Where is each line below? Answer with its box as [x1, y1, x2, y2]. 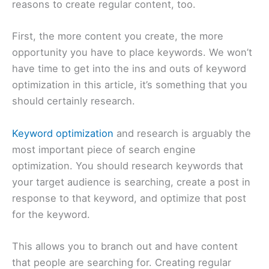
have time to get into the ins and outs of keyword [12, 62, 246, 75]
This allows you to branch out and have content [12, 240, 238, 252]
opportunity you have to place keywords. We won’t [12, 46, 252, 59]
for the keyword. [12, 208, 93, 220]
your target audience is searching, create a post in [12, 175, 250, 188]
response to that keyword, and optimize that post [12, 192, 246, 204]
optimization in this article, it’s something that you [12, 79, 247, 91]
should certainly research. [12, 95, 138, 107]
